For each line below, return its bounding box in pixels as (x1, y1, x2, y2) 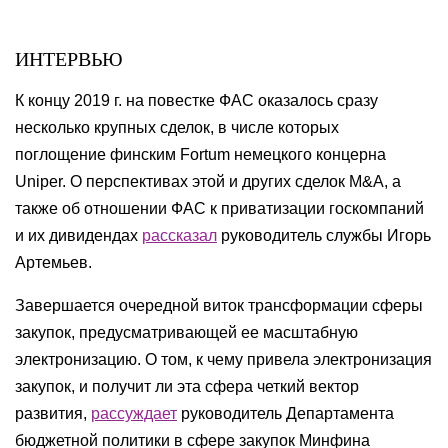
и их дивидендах (15, 227, 142, 244)
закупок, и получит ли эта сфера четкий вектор (15, 378, 359, 395)
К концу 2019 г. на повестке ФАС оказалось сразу (15, 92, 378, 109)
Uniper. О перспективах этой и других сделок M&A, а (15, 173, 401, 190)
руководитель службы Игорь (217, 227, 431, 244)
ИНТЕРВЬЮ (15, 48, 123, 70)
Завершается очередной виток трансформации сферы (15, 297, 423, 314)
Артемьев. (15, 254, 92, 271)
